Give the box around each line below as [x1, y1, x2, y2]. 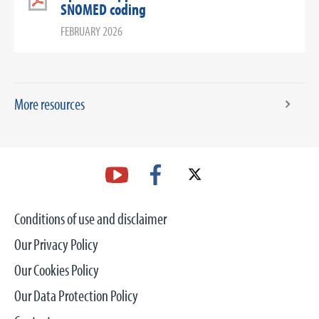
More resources [14, 94, 85, 114]
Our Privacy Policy [14, 234, 98, 254]
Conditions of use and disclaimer [14, 209, 167, 229]
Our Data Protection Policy [14, 286, 138, 305]
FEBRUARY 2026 [61, 23, 122, 39]
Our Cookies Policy [14, 260, 99, 280]
